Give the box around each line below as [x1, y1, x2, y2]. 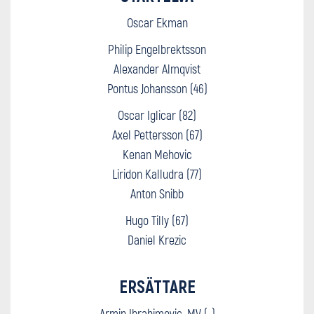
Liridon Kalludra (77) [112, 165, 202, 182]
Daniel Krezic [128, 231, 186, 247]
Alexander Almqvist [114, 60, 200, 76]
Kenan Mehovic [122, 146, 192, 162]
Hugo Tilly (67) [125, 212, 189, 228]
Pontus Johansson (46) [107, 80, 207, 96]
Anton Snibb [130, 185, 184, 201]
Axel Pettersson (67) [111, 126, 203, 142]
